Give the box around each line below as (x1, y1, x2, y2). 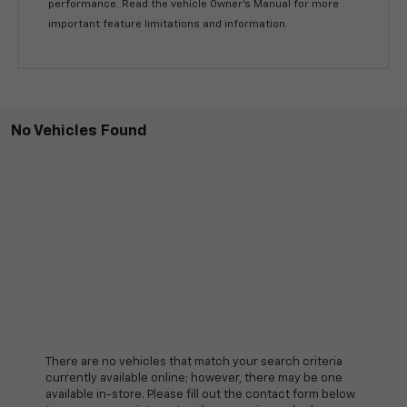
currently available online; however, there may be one (45, 372, 342, 385)
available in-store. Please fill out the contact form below (45, 389, 355, 402)
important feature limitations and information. (48, 19, 289, 31)
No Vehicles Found (11, 124, 147, 140)
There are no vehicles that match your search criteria (45, 356, 342, 369)
